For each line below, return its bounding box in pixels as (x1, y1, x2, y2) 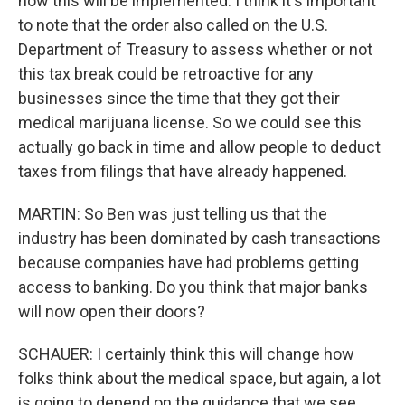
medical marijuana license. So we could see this (18, 113, 362, 132)
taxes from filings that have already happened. (18, 162, 347, 181)
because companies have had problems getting (18, 253, 359, 272)
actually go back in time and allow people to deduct (18, 137, 381, 156)
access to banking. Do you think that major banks (18, 278, 368, 297)
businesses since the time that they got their (18, 89, 340, 108)
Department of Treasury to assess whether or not (18, 40, 372, 59)
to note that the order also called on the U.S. (18, 15, 328, 34)
